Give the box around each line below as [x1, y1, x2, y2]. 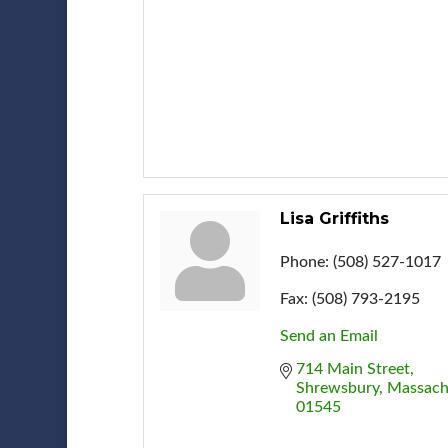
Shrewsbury [295, 379, 379, 396]
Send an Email [279, 327, 378, 344]
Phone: [279, 253, 329, 270]
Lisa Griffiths [279, 208, 389, 228]
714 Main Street [295, 360, 410, 377]
